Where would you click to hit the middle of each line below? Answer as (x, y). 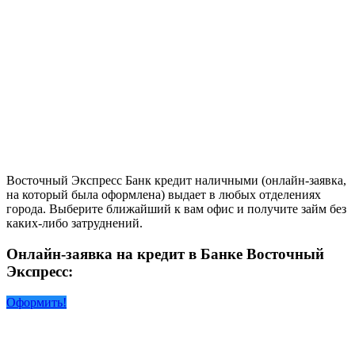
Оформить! (36, 302)
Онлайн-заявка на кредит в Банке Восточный (165, 254)
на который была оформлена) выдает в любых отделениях (164, 195)
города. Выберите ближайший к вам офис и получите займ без (176, 209)
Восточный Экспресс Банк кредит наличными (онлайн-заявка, (176, 181)
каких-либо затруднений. (74, 223)
